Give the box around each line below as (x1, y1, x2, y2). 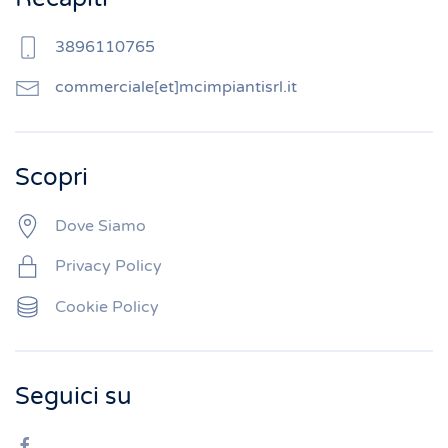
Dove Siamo (55, 215, 146, 236)
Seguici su (15, 381, 132, 411)
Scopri (15, 162, 88, 192)
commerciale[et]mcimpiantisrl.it (55, 77, 297, 98)
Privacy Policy (55, 256, 162, 277)
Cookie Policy (55, 296, 159, 317)
